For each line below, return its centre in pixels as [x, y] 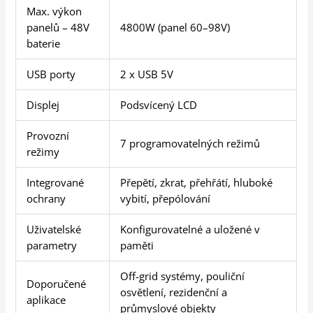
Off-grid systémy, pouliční [183, 276]
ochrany [46, 198]
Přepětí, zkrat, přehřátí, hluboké [197, 182]
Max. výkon [54, 11]
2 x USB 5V [147, 74]
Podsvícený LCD [159, 104]
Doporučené [57, 283]
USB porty [51, 74]
